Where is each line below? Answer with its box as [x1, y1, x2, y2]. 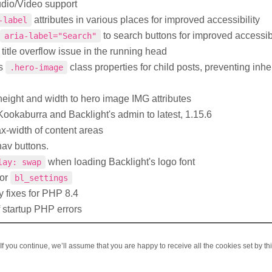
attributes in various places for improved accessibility [32, 14, 260, 25]
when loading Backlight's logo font [46, 156, 195, 167]
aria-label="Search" [4, 30, 97, 41]
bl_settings [15, 172, 68, 183]
